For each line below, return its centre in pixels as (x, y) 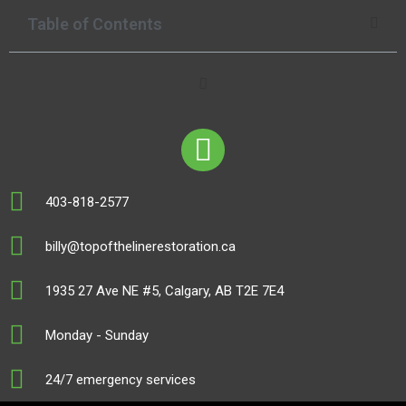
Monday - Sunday (97, 336)
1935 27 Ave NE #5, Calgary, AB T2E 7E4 (164, 291)
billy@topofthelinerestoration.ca (140, 247)
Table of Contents (95, 24)
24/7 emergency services (121, 380)
